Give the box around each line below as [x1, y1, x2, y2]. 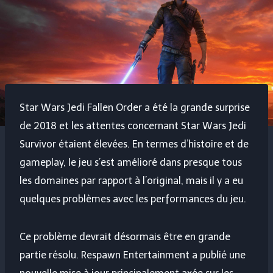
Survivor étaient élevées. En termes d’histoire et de [19, 138, 249, 151]
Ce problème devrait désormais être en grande [19, 231, 230, 243]
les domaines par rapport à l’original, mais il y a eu [19, 175, 243, 187]
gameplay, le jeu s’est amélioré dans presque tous [19, 157, 242, 169]
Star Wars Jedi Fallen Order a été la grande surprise [19, 102, 250, 114]
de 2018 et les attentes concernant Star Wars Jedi [19, 120, 246, 132]
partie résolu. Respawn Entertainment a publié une [19, 249, 246, 261]
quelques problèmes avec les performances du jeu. [19, 193, 246, 205]
